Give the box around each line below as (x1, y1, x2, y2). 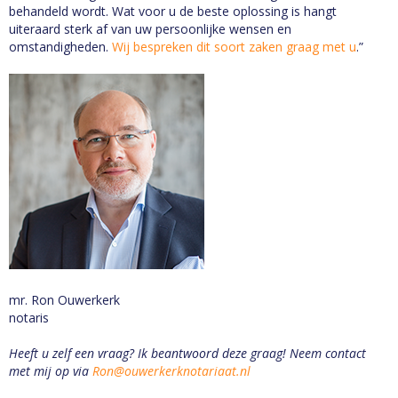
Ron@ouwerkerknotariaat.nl (92, 362, 251, 379)
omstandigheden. (9, 37, 112, 55)
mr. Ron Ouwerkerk (9, 291, 120, 308)
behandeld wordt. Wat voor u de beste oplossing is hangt (9, 2, 337, 20)
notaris (9, 308, 49, 326)
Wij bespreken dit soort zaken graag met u (112, 37, 356, 55)
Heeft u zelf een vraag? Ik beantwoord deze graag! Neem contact (9, 344, 366, 362)
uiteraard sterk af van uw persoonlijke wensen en (9, 20, 291, 37)
